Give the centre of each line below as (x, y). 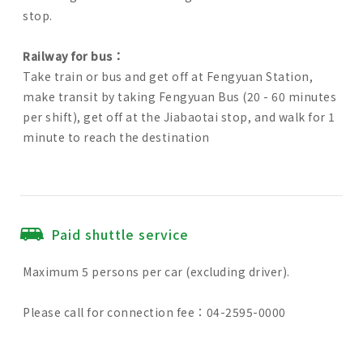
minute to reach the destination (116, 137)
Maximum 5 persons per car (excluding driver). (156, 271)
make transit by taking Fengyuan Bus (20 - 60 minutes (179, 96)
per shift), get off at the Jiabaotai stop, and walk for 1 (179, 117)
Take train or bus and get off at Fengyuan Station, (168, 76)
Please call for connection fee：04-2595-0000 (154, 312)
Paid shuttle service (120, 234)
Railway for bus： (73, 56)
